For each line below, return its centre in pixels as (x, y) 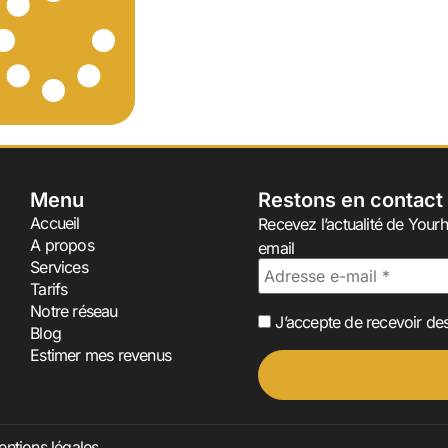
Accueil (55, 222)
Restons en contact (351, 199)
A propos (62, 244)
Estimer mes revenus (100, 354)
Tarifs (49, 288)
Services (59, 266)
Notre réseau (74, 310)
